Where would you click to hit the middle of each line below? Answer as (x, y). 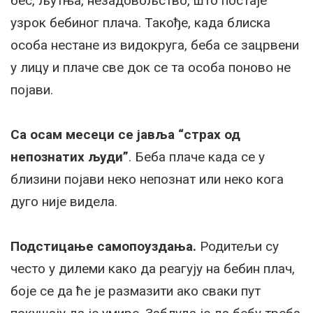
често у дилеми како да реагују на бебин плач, (153, 268)
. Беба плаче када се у (197, 156)
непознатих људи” (70, 156)
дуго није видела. (64, 201)
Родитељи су (238, 246)
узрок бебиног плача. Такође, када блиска (140, 22)
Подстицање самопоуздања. (103, 246)
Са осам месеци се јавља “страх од (125, 134)
